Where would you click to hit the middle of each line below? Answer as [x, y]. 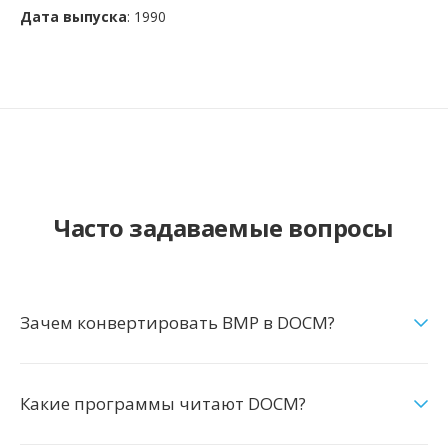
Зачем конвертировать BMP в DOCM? [177, 322]
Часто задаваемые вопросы [224, 227]
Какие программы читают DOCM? [163, 403]
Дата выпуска [73, 16]
